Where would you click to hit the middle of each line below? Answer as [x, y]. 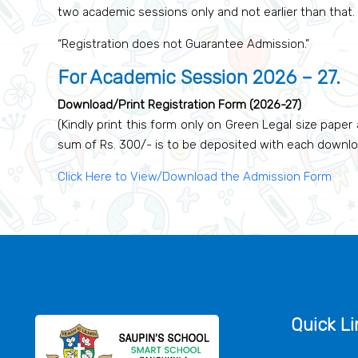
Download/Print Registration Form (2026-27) [179, 105]
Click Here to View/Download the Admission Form [195, 177]
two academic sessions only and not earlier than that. [206, 12]
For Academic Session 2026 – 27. [199, 78]
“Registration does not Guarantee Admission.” [183, 44]
